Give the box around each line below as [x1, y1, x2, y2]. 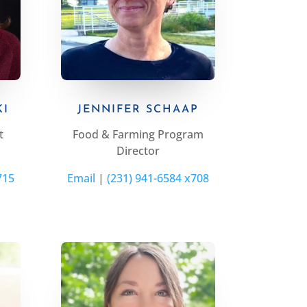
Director [116, 143, 160, 159]
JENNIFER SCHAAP [77, 104, 199, 116]
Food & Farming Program [72, 127, 204, 143]
